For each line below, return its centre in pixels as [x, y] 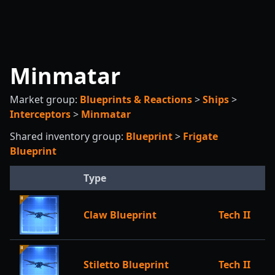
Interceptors [40, 114]
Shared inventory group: [68, 136]
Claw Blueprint [120, 215]
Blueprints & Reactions [136, 99]
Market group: [45, 99]
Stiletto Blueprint [126, 265]
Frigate [200, 136]
